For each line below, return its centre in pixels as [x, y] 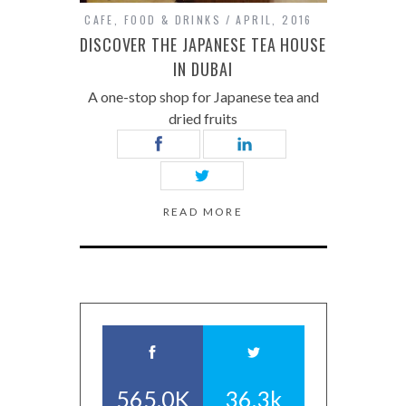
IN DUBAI [203, 69]
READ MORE [203, 212]
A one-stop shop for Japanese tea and [203, 97]
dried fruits [203, 118]
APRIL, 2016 [274, 19]
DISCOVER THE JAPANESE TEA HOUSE [203, 44]
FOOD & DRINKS [172, 19]
